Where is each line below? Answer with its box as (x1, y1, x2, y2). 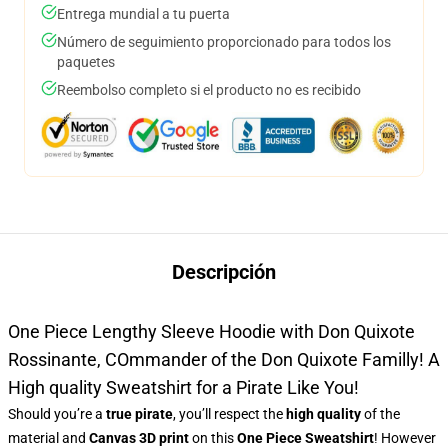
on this (189, 430, 234, 446)
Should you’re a (8, 406, 106, 422)
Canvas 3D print (89, 430, 189, 446)
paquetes (57, 54, 115, 70)
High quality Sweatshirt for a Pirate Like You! (8, 377, 359, 398)
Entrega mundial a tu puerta (57, 6, 230, 22)
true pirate (106, 406, 173, 422)
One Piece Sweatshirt (237, 430, 374, 446)
